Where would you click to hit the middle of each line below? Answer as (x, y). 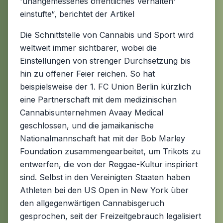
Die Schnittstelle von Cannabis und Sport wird (107, 35)
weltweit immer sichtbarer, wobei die (88, 48)
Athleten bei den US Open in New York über (104, 190)
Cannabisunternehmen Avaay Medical (92, 112)
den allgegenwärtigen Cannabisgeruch (92, 203)
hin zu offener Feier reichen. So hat (87, 74)
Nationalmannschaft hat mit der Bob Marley (103, 138)
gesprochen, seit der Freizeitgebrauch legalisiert (111, 216)
